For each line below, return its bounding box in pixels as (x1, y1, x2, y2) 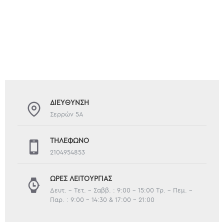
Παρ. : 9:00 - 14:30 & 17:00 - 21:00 (50, 195, 154, 203)
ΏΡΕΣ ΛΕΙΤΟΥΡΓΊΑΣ (50, 174, 112, 183)
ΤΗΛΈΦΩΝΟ (50, 136, 89, 145)
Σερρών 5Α (50, 110, 83, 118)
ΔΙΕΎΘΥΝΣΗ (50, 98, 89, 107)
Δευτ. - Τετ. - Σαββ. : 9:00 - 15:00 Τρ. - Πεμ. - (50, 186, 192, 194)
